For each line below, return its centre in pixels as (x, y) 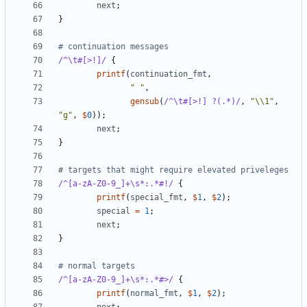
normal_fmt (154, 294)
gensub (145, 102)
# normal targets (97, 266)
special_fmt (157, 198)
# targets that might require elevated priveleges (173, 170)
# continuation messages (113, 47)
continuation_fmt (169, 74)
